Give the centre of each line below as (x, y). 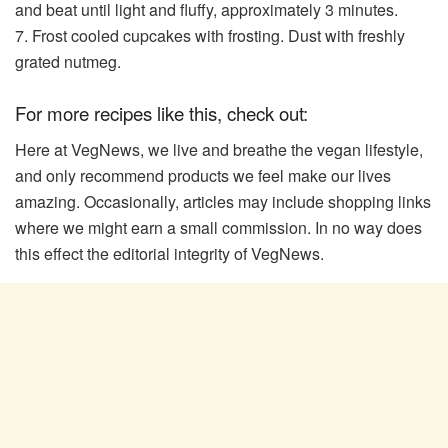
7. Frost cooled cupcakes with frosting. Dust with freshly (210, 36)
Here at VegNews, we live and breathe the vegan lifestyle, (219, 149)
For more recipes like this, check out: (161, 112)
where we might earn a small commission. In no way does (218, 227)
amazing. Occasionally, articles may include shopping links (223, 201)
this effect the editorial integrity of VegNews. (169, 253)
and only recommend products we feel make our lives (203, 175)
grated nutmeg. (68, 62)
